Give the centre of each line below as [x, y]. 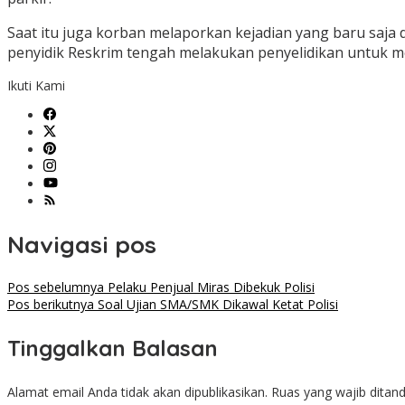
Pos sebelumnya [56, 287]
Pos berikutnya [51, 305]
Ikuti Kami [36, 86]
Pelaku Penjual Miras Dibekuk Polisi [209, 287]
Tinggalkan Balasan [113, 348]
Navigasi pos [82, 244]
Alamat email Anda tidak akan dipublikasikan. [137, 392]
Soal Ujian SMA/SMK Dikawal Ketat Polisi [216, 305]
